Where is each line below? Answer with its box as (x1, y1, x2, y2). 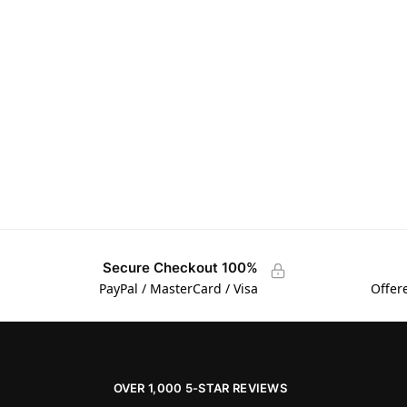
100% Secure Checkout (222, 259, 258, 277)
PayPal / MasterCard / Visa (99, 279, 258, 297)
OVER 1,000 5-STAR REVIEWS (113, 381, 287, 395)
